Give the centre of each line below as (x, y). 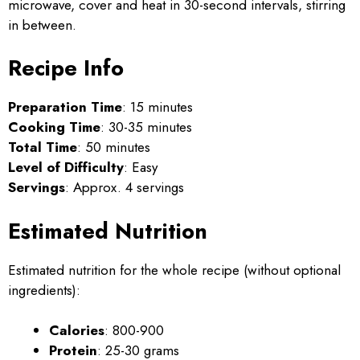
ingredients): (44, 290)
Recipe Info (66, 68)
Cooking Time (54, 127)
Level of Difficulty (66, 167)
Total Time (43, 147)
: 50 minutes (114, 147)
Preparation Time (65, 107)
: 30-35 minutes (146, 127)
